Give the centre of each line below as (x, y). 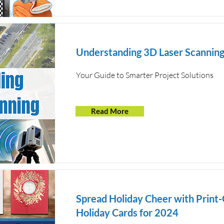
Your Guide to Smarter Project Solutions (145, 75)
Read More (110, 111)
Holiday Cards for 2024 (127, 212)
